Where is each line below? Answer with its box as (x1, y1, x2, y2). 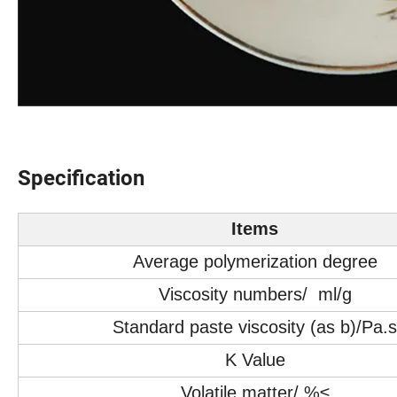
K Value (224, 349, 285, 370)
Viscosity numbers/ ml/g (158, 284, 352, 304)
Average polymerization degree (132, 251, 378, 271)
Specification (18, 165, 144, 191)
